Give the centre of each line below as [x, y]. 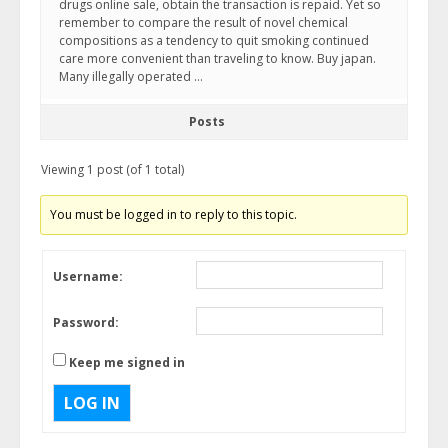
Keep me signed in [127, 362]
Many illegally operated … [131, 76]
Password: [86, 322]
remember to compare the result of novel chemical [203, 22]
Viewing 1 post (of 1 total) [112, 169]
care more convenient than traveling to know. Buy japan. [217, 58]
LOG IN [92, 403]
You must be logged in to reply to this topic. [174, 214]
